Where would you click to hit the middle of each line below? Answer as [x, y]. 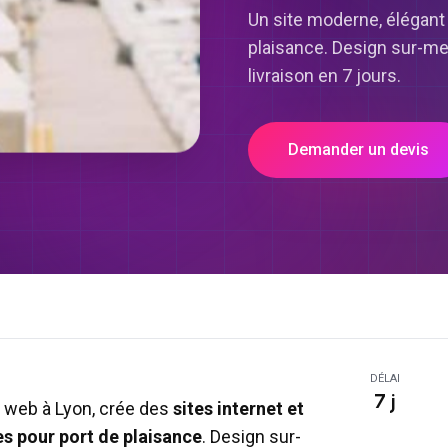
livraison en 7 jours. [324, 75]
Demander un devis [358, 149]
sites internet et [236, 408]
